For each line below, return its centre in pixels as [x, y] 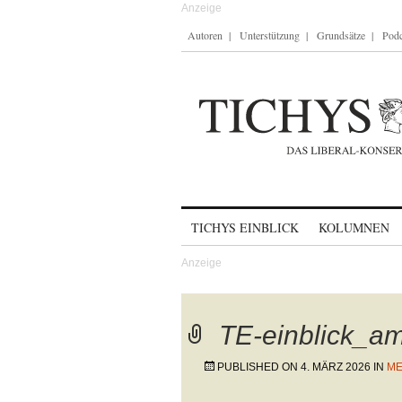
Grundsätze [341, 35]
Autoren [205, 35]
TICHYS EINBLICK [245, 227]
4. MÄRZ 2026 [336, 367]
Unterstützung [270, 35]
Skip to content [228, 219]
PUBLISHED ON [259, 367]
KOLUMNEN [354, 227]
